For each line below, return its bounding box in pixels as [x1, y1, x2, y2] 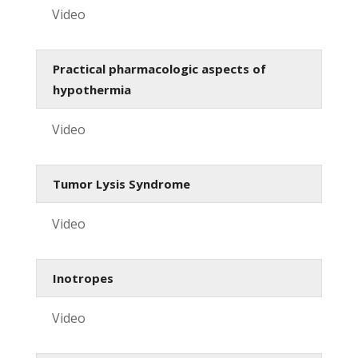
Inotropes [52, 269, 113, 286]
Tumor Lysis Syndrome [52, 175, 190, 192]
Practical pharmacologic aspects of [52, 60, 266, 77]
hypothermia [52, 81, 131, 97]
